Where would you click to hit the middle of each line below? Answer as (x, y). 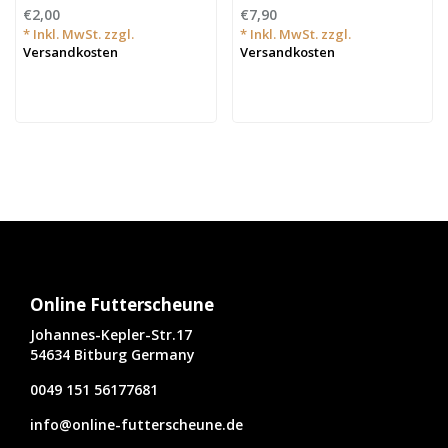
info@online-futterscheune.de (136, 425)
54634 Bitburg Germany (112, 355)
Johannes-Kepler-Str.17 (111, 335)
